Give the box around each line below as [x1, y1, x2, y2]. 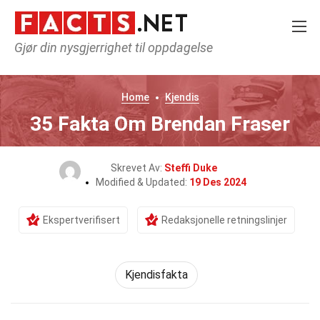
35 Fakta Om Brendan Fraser [30, 112, 290, 136]
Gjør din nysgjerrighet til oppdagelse [14, 40, 213, 55]
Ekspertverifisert [42, 214, 120, 226]
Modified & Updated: [95, 176, 189, 188]
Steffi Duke [164, 162, 217, 174]
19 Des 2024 [189, 176, 246, 188]
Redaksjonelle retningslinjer [161, 214, 287, 226]
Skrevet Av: [110, 162, 164, 174]
